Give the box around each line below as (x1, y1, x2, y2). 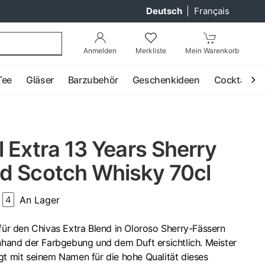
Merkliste (135, 46, 166, 55)
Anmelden (83, 46, 117, 55)
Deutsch (146, 5, 184, 17)
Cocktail (214, 74, 250, 86)
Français (194, 5, 230, 17)
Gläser (26, 74, 54, 86)
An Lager (20, 193, 60, 206)
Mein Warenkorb (185, 46, 239, 55)
